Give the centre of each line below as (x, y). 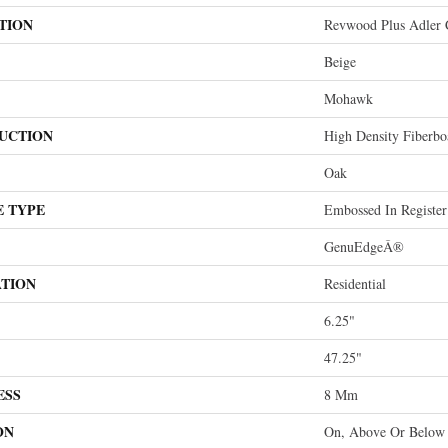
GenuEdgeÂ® (364, 246)
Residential (355, 283)
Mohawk (348, 98)
